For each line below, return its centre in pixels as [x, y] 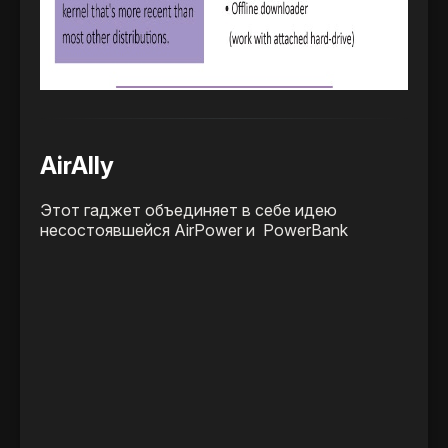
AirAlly [77, 166]
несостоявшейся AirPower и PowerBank [194, 230]
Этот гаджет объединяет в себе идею [188, 210]
